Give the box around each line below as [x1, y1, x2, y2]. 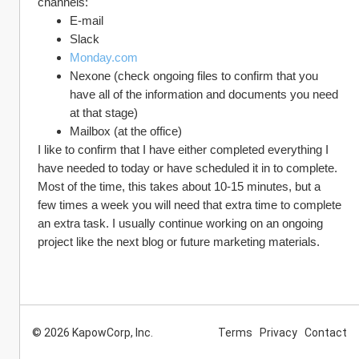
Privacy [260, 326, 297, 339]
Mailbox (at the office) [70, 124, 182, 138]
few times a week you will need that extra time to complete [38, 198, 341, 212]
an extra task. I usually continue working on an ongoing [38, 216, 323, 230]
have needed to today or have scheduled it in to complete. [38, 161, 337, 175]
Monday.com [70, 50, 138, 64]
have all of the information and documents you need [70, 87, 338, 101]
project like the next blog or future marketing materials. [38, 235, 326, 248]
